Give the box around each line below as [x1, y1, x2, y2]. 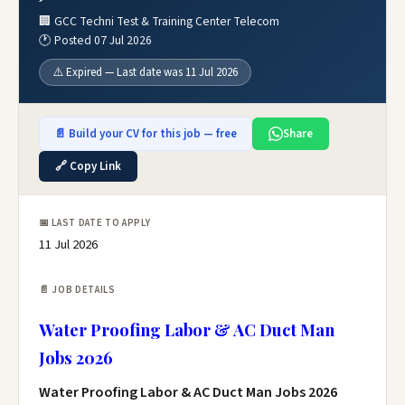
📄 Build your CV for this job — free [54, 126, 237, 142]
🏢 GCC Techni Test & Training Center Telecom [39, 13, 279, 30]
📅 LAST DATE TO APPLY [39, 216, 151, 230]
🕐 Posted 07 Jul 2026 [39, 32, 152, 49]
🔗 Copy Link [55, 158, 121, 174]
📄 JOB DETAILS [39, 283, 116, 297]
